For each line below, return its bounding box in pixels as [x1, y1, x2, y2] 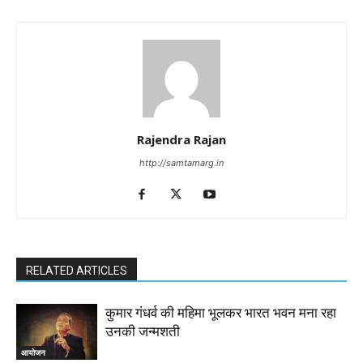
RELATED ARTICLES [26, 264, 127, 278]
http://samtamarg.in [139, 157, 224, 169]
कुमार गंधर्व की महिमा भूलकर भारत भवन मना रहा [105, 305, 336, 322]
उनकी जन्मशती [105, 323, 180, 340]
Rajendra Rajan [137, 131, 226, 148]
